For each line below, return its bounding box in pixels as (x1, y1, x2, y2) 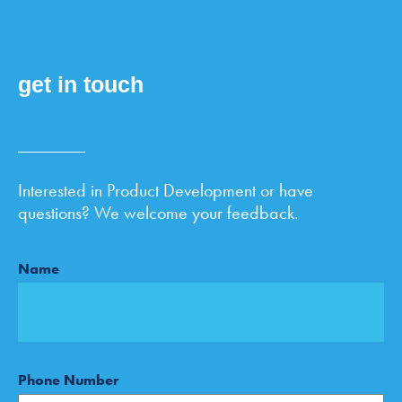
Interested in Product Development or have (18, 179, 313, 202)
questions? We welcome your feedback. (18, 201, 299, 224)
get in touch (18, 72, 150, 97)
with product (150, 72, 283, 97)
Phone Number (18, 371, 119, 389)
